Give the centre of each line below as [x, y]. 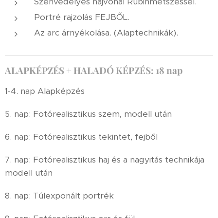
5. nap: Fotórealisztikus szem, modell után [88, 114]
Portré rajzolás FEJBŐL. [82, 17]
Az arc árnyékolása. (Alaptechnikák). [106, 33]
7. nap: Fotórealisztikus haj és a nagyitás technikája [105, 160]
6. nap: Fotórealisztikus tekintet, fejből [81, 137]
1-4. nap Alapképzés [45, 91]
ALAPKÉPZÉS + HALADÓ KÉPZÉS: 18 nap [94, 70]
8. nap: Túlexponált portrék [59, 196]
